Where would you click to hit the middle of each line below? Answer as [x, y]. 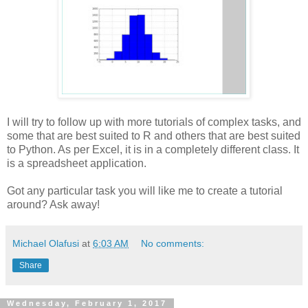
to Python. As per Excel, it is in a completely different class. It [153, 150]
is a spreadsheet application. [78, 164]
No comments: [173, 244]
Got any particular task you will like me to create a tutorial [145, 191]
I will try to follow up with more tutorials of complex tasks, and [154, 122]
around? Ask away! [53, 205]
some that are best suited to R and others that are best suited [154, 136]
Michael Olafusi [46, 244]
